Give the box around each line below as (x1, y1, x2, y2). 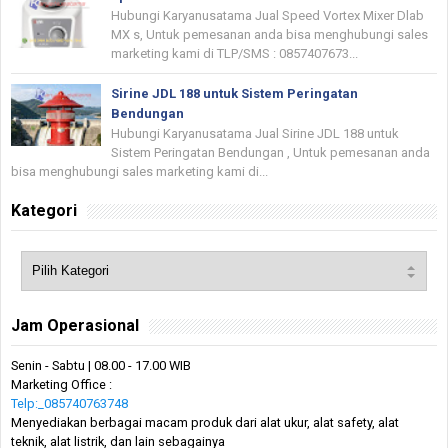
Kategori (11, 200, 77, 220)
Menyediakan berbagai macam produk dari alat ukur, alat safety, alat (11, 414, 399, 430)
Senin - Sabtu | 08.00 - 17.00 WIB (11, 357, 191, 373)
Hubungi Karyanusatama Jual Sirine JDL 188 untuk (111, 125, 399, 141)
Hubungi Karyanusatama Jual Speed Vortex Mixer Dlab (111, 7, 424, 23)
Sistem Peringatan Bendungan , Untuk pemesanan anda (111, 144, 430, 160)
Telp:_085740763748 (11, 395, 128, 411)
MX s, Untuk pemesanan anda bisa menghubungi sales (111, 26, 428, 42)
